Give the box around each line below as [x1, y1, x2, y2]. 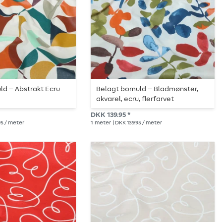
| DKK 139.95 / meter [112, 120, 162, 126]
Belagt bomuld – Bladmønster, [96, 86, 199, 93]
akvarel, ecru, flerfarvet [96, 96, 174, 103]
